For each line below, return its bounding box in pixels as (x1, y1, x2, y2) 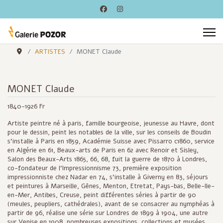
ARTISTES (35, 47, 66, 56)
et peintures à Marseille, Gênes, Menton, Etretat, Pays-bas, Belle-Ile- (7, 182, 215, 191)
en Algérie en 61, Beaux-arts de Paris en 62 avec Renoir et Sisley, (7, 146, 199, 155)
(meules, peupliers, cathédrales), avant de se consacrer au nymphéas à (7, 200, 215, 209)
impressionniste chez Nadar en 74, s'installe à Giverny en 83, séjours (7, 173, 208, 182)
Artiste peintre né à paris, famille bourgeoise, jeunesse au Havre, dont (7, 119, 215, 128)
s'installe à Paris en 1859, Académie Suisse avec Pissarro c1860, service (7, 137, 215, 146)
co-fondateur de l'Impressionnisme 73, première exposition (7, 164, 182, 173)
